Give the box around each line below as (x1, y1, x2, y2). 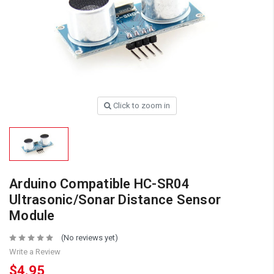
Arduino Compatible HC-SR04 (9, 176, 190, 192)
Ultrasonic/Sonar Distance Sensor (9, 192, 221, 208)
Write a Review (9, 247, 61, 257)
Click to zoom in (113, 101, 170, 111)
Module (9, 208, 55, 224)
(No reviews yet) (61, 233, 118, 243)
